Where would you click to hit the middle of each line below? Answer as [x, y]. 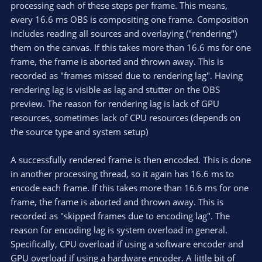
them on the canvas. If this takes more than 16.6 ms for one [131, 47]
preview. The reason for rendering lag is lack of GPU [115, 103]
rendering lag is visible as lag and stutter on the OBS [115, 89]
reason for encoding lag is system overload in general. [119, 230]
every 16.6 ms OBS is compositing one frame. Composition [130, 19]
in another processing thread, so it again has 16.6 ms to [122, 173]
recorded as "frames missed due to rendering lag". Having [127, 75]
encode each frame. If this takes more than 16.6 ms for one [130, 187]
